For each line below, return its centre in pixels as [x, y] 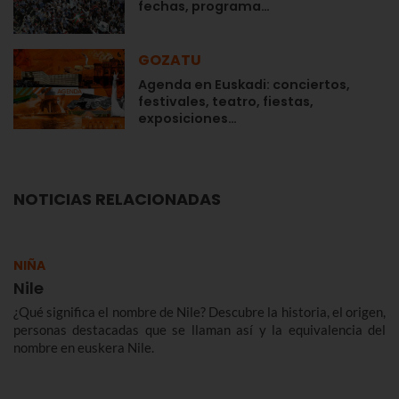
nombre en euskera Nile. [84, 347]
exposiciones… [187, 118]
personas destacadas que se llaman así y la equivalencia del [199, 329]
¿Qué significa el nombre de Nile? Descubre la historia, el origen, [199, 311]
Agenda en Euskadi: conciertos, [244, 84]
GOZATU [170, 60]
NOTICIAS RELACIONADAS [117, 199]
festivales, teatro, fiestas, [226, 101]
